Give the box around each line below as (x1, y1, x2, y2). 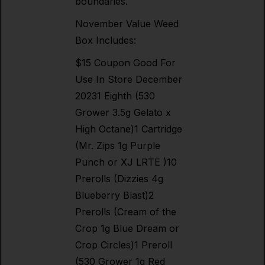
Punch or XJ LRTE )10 (75, 156, 177, 168)
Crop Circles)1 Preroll (75, 239, 172, 251)
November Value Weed (75, 18, 179, 30)
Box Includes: (75, 34, 136, 46)
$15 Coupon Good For (75, 57, 176, 69)
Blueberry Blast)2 (75, 189, 154, 201)
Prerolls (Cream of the (75, 206, 176, 218)
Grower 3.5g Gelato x (75, 106, 171, 118)
